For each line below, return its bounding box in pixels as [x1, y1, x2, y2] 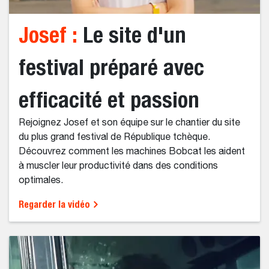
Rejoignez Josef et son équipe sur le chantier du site [19, 118, 240, 128]
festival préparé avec [19, 54, 204, 80]
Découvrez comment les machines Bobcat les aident [19, 147, 245, 157]
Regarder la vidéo [19, 199, 92, 211]
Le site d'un [77, 22, 186, 48]
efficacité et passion [19, 86, 199, 113]
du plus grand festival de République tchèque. [19, 133, 210, 143]
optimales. [19, 176, 63, 186]
